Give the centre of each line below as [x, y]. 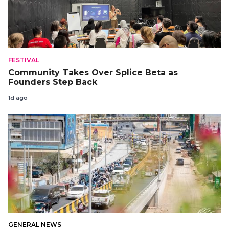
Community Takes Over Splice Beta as [93, 72]
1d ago [18, 98]
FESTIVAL [24, 60]
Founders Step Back [53, 82]
